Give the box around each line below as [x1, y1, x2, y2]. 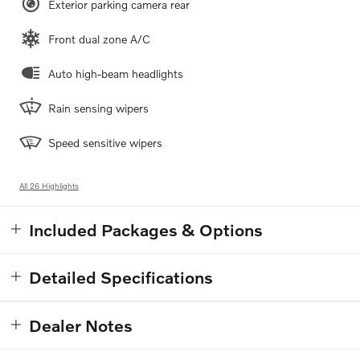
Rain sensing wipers [48, 100, 149, 115]
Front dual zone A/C [48, 31, 150, 46]
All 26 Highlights [19, 180, 79, 190]
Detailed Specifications [29, 266, 213, 287]
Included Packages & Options [29, 219, 263, 239]
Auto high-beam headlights [48, 66, 183, 80]
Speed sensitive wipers [48, 135, 162, 149]
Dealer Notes [29, 314, 133, 335]
